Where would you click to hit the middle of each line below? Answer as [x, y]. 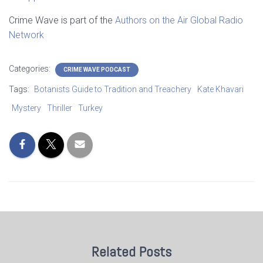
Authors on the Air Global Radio [179, 21]
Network [26, 35]
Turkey [90, 108]
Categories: [31, 69]
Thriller [60, 108]
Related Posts [131, 252]
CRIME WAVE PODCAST [97, 70]
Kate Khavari [220, 90]
